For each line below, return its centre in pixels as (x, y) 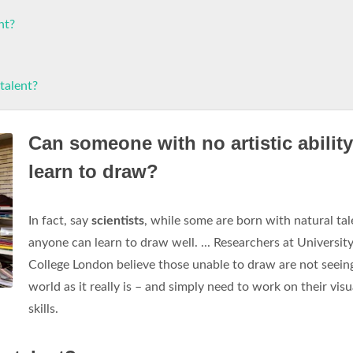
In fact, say (60, 221)
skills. (43, 309)
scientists (118, 221)
